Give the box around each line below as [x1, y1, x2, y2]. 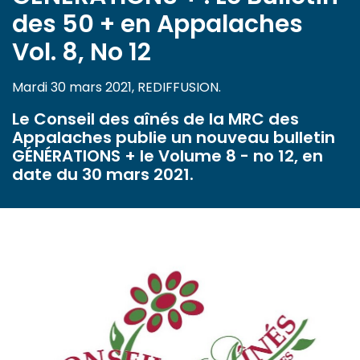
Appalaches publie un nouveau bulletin [12, 126, 335, 149]
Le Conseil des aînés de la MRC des [12, 108, 299, 131]
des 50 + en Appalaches [12, 7, 303, 42]
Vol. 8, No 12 [12, 35, 151, 70]
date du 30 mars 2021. [12, 163, 194, 186]
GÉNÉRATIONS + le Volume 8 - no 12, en [12, 145, 323, 168]
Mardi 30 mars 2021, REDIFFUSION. [12, 78, 221, 97]
